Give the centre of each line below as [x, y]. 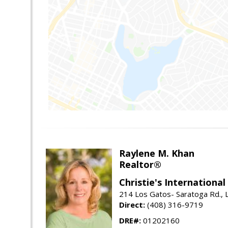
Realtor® [140, 165]
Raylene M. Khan [157, 153]
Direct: [132, 205]
